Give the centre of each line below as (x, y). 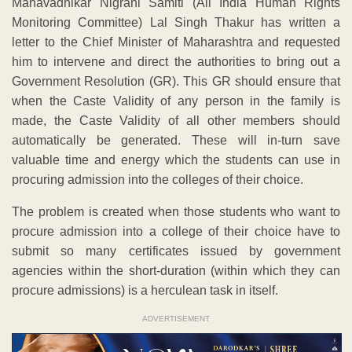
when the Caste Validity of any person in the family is (176, 101)
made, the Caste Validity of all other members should (176, 121)
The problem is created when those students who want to (176, 212)
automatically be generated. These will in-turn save (176, 141)
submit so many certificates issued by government (176, 251)
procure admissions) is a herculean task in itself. (145, 291)
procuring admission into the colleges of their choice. (158, 180)
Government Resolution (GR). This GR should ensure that (176, 82)
